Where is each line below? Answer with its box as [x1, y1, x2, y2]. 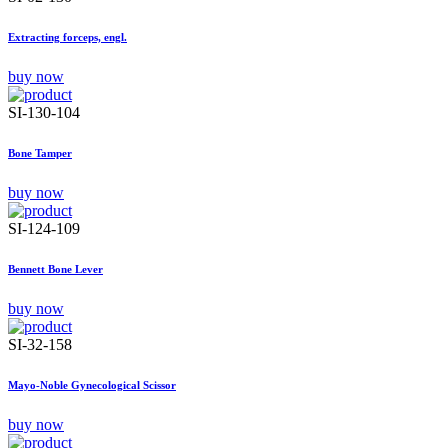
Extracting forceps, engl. [8, 31, 127, 44]
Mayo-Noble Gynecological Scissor [8, 379, 176, 392]
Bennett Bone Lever [8, 263, 103, 276]
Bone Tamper [8, 147, 72, 160]
